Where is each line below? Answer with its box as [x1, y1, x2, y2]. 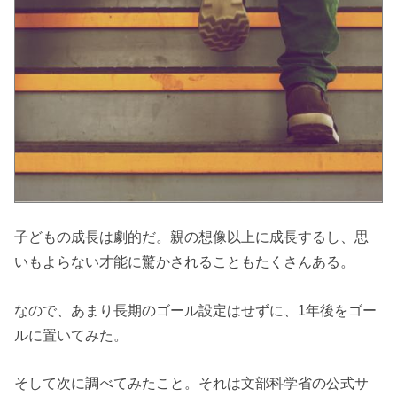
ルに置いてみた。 [14, 326, 128, 343]
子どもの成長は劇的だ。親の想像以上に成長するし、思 [14, 229, 370, 245]
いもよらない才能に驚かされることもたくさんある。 [14, 253, 355, 270]
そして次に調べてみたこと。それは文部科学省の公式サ [14, 375, 370, 391]
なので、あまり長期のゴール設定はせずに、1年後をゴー [14, 301, 378, 318]
